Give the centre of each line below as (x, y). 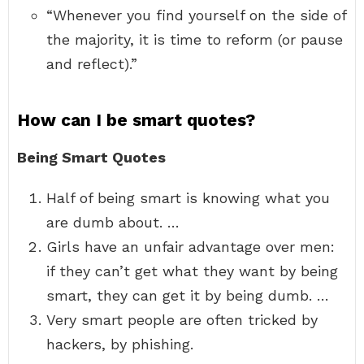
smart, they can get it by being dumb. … (188, 295)
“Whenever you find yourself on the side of (196, 15)
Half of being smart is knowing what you (188, 198)
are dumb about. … (113, 222)
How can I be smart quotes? (136, 120)
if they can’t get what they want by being (192, 271)
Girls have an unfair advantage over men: (191, 247)
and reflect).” (92, 64)
